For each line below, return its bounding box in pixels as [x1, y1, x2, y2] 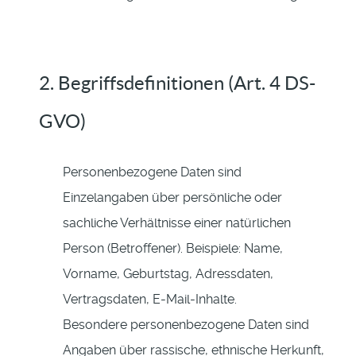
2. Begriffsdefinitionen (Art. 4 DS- [39, 72, 315, 95]
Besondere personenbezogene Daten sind [63, 317, 309, 333]
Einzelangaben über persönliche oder [63, 190, 282, 206]
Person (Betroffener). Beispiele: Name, [63, 241, 283, 257]
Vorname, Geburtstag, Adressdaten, [63, 266, 273, 282]
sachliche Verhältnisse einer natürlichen [63, 215, 291, 231]
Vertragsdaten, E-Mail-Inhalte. [63, 292, 237, 308]
